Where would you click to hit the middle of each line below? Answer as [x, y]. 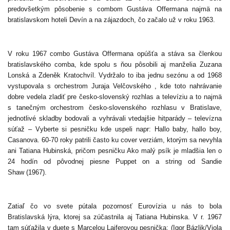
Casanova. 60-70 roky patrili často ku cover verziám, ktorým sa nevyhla [115, 140]
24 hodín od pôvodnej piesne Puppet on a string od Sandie [115, 162]
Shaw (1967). [27, 172]
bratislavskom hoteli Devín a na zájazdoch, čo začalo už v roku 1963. [111, 20]
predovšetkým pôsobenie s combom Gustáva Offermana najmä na [115, 9]
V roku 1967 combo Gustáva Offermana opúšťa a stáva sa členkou [115, 54]
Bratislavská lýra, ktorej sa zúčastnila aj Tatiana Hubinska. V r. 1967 [115, 217]
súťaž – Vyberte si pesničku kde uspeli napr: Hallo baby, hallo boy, [115, 129]
